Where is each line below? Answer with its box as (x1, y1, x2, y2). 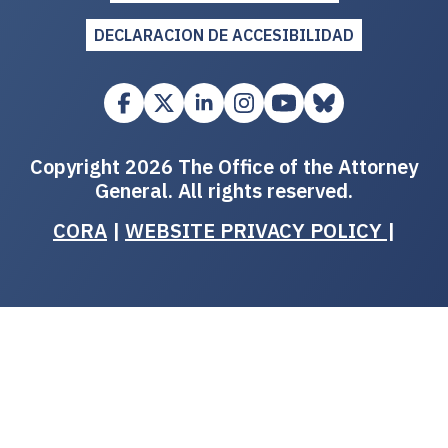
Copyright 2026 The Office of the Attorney (30, 153, 418, 181)
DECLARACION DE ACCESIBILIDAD (94, 25, 354, 46)
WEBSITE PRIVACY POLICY (125, 217, 387, 245)
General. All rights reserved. (95, 177, 353, 205)
